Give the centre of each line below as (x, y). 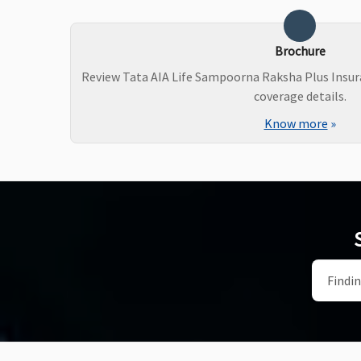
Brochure (300, 51)
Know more (296, 123)
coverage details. (300, 96)
